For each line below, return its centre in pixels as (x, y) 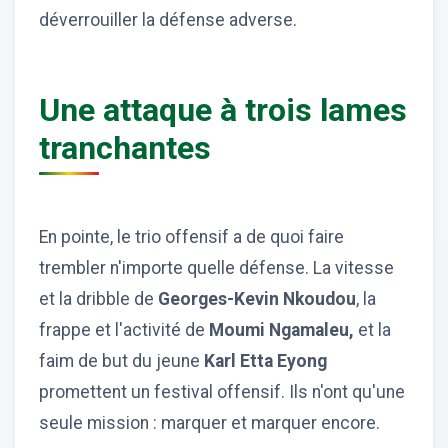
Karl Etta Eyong (265, 360)
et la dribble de (96, 298)
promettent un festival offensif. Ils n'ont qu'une (222, 391)
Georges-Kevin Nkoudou (255, 298)
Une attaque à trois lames (223, 109)
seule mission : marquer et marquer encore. (209, 422)
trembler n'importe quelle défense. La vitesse (216, 267)
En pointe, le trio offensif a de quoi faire (191, 236)
